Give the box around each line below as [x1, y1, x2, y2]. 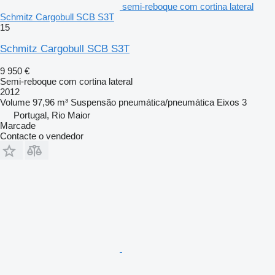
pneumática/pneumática [118, 97, 214, 108]
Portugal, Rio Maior [14, 110, 90, 121]
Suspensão [71, 97, 116, 108]
